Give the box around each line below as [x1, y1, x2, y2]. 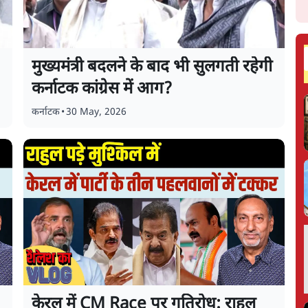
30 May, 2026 [66, 106, 127, 119]
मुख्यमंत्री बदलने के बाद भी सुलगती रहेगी [32, 56, 273, 78]
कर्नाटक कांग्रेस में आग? [32, 78, 173, 100]
